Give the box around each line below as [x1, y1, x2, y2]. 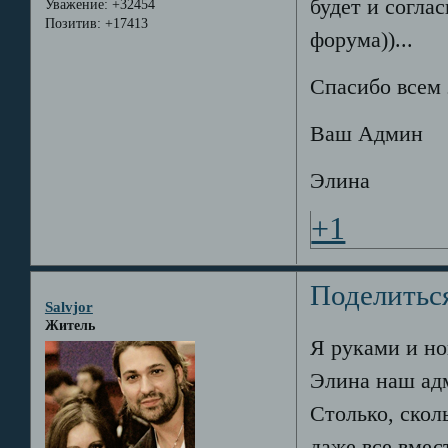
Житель [44, 318, 95, 334]
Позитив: [44, 15, 101, 31]
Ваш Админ [310, 121, 424, 146]
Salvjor [44, 298, 93, 316]
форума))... [310, 27, 414, 52]
